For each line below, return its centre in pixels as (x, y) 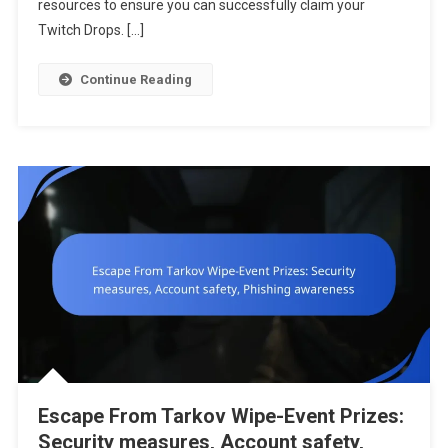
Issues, (402, 22)
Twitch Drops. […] (90, 30)
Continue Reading (135, 80)
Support (405, 45)
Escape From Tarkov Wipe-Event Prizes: (220, 415)
